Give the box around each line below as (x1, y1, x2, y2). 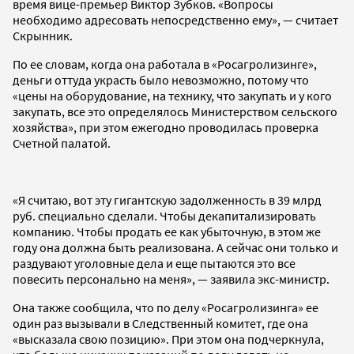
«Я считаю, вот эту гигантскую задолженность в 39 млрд (13, 191, 322, 208)
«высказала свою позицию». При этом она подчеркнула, (13, 330, 324, 347)
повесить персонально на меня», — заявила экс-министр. (13, 270, 330, 287)
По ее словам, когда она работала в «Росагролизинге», (13, 55, 317, 72)
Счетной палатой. (13, 134, 111, 151)
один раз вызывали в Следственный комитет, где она (13, 314, 308, 331)
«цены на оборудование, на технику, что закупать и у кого (13, 87, 332, 104)
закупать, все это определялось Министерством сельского (13, 103, 337, 119)
